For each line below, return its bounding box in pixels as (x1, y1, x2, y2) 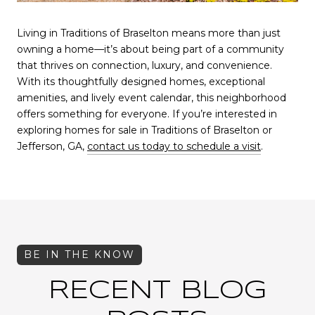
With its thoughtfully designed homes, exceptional (17, 75, 265, 89)
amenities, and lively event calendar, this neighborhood (17, 91, 286, 105)
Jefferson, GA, (17, 140, 87, 153)
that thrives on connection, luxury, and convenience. (17, 59, 272, 72)
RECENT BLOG (49, 279, 266, 304)
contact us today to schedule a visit (87, 140, 261, 153)
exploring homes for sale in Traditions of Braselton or (17, 124, 272, 137)
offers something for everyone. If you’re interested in (17, 108, 277, 121)
